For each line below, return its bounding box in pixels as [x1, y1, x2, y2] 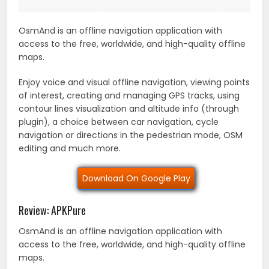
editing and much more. [19, 142, 121, 154]
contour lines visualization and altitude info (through [19, 102, 240, 115]
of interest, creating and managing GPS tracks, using [19, 89, 240, 101]
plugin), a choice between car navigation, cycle [19, 115, 219, 128]
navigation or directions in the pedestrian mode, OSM [19, 128, 243, 141]
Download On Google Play [82, 172, 190, 184]
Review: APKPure [19, 202, 86, 218]
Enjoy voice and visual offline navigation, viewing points [19, 76, 250, 88]
